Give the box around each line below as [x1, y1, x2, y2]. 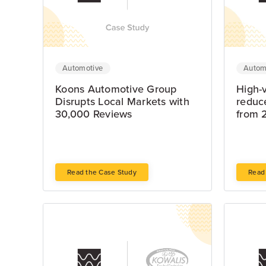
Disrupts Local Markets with [55, 95, 189, 108]
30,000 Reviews [55, 107, 132, 121]
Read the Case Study [67, 168, 137, 176]
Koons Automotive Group [55, 83, 177, 96]
